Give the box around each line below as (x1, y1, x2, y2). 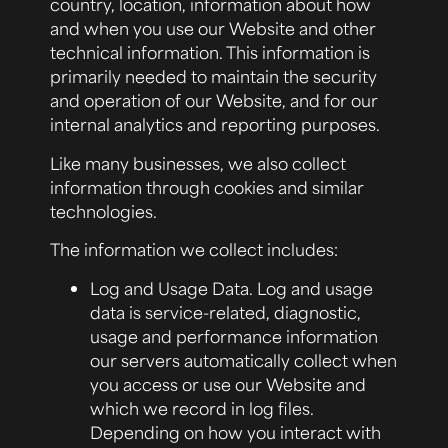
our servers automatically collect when (90, 348, 397, 371)
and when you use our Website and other (50, 17, 376, 40)
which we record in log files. (90, 396, 314, 419)
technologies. (50, 199, 157, 222)
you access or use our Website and (90, 372, 366, 395)
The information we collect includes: (50, 238, 338, 261)
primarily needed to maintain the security (50, 65, 377, 88)
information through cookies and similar (50, 175, 364, 198)
